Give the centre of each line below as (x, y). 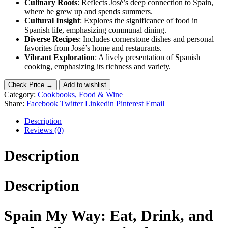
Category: (21, 94)
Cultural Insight (52, 20)
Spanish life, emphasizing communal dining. (95, 30)
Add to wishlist (85, 84)
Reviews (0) (44, 130)
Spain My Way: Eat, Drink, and (109, 216)
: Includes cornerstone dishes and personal (146, 39)
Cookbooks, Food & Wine (80, 94)
